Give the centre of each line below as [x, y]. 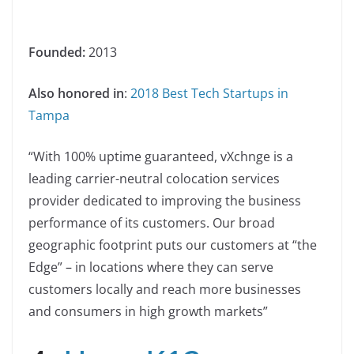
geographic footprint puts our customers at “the [173, 245]
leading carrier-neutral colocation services [154, 178]
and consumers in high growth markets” [148, 311]
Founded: [57, 52]
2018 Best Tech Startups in [209, 93]
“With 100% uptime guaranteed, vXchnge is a [161, 156]
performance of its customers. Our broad [152, 222]
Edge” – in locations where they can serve [151, 267]
